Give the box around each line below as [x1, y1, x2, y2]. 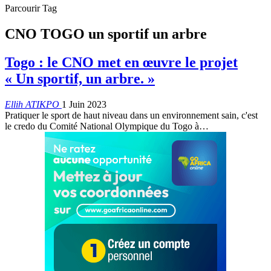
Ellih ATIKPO [5, 99, 62, 109]
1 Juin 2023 [62, 99, 106, 109]
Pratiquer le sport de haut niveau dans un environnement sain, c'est [5, 109, 258, 120]
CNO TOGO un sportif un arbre [5, 25, 207, 42]
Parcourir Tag [5, 3, 57, 13]
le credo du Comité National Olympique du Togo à [5, 120, 199, 131]
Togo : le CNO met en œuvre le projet [5, 54, 238, 70]
